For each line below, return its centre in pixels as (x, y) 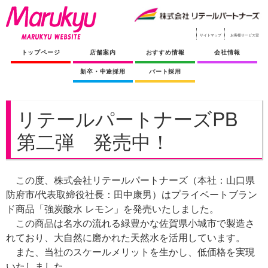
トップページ (41, 52)
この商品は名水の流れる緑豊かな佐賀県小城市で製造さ (130, 223)
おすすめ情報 (165, 52)
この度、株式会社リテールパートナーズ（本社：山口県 (130, 180)
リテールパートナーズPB (127, 118)
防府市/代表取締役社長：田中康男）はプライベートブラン (132, 195)
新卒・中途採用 (103, 71)
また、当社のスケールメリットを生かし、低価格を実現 (130, 252)
